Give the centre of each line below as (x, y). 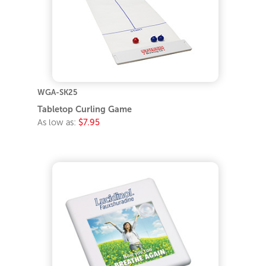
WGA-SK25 (58, 92)
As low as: (58, 122)
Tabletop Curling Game (85, 109)
